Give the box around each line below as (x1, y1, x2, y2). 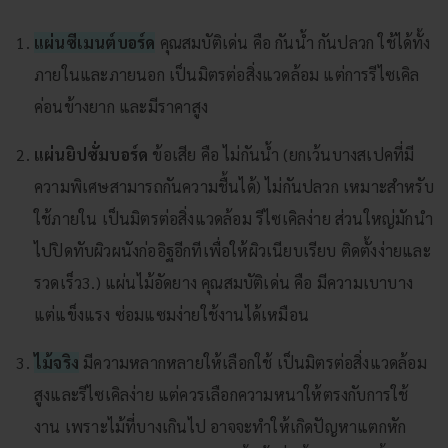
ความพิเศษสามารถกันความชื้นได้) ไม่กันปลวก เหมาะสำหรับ (34, 175, 434, 197)
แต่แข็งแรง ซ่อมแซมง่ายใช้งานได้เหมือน (34, 303, 310, 325)
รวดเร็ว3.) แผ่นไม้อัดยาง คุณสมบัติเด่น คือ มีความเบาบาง (34, 271, 414, 293)
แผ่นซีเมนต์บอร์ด (34, 31, 156, 53)
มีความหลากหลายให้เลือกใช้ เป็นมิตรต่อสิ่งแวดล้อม (79, 351, 427, 373)
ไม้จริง (34, 351, 80, 373)
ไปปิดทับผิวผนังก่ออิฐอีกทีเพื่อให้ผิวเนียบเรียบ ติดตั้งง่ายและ (34, 239, 431, 261)
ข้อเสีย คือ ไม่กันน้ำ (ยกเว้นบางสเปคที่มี (148, 143, 415, 165)
